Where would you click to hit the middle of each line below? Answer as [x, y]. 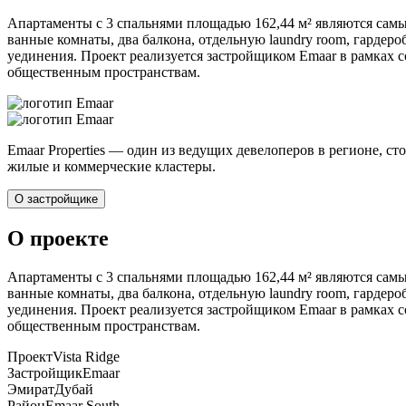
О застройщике [56, 199]
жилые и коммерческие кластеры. [111, 167]
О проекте [58, 239]
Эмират [31, 390]
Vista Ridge [86, 357]
